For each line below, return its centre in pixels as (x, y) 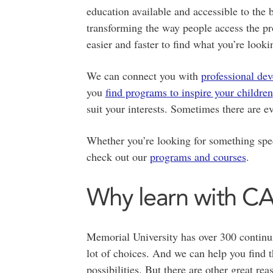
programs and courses (198, 157)
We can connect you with (144, 76)
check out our (118, 157)
